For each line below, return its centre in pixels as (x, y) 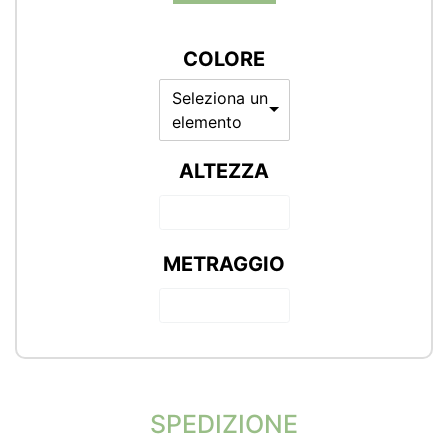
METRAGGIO (224, 263)
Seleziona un (219, 97)
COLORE (224, 58)
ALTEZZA (224, 170)
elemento (206, 121)
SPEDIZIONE (224, 424)
